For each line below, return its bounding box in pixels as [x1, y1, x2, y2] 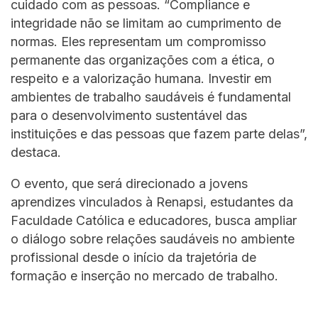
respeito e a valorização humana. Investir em [11, 70, 272, 86]
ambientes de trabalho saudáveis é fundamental [11, 89, 291, 104]
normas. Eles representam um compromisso [11, 33, 266, 49]
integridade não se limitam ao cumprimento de [11, 15, 281, 31]
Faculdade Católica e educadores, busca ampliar [11, 212, 297, 228]
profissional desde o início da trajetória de [11, 249, 256, 265]
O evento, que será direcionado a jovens [11, 175, 248, 191]
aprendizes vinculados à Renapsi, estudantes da [11, 194, 293, 209]
